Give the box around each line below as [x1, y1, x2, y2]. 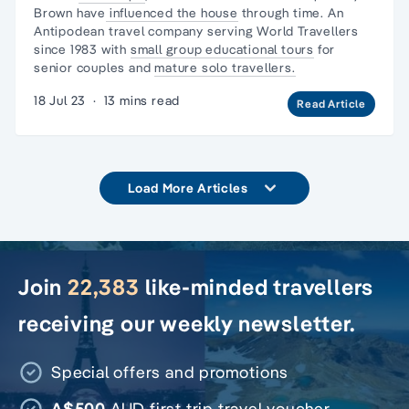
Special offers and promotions [51, 361, 289, 383]
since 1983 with [34, 40, 131, 58]
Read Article [297, 96, 366, 110]
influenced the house [106, 4, 238, 21]
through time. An [237, 4, 344, 21]
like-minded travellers [139, 272, 374, 300]
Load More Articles [128, 179, 248, 196]
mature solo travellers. [154, 58, 296, 76]
